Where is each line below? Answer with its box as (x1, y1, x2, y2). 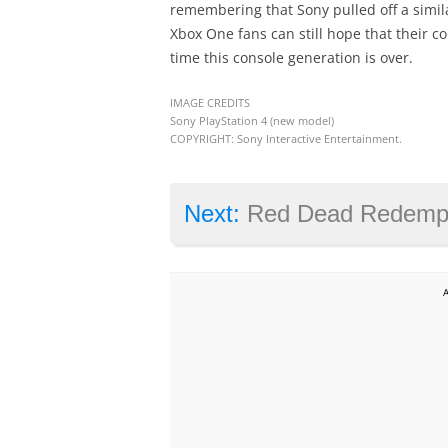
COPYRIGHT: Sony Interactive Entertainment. (169, 132, 402, 147)
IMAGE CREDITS (169, 96, 250, 111)
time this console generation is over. (169, 48, 413, 68)
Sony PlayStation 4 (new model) (169, 114, 334, 129)
